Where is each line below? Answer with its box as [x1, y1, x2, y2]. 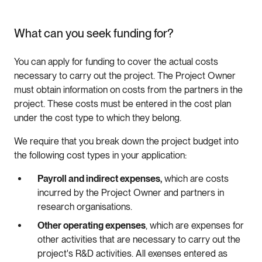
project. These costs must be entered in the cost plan [14, 98, 231, 109]
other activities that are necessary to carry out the [37, 233, 240, 245]
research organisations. [37, 201, 137, 212]
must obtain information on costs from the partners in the [14, 84, 243, 95]
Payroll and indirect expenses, [37, 173, 162, 184]
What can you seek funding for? [14, 26, 174, 40]
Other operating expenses [37, 219, 146, 231]
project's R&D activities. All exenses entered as [37, 247, 227, 259]
